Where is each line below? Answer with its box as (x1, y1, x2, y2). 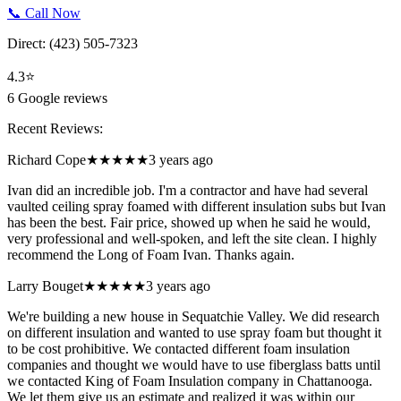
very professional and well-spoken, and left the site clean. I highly (7, 231, 377, 247)
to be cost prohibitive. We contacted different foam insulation (7, 341, 350, 357)
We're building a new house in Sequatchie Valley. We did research (7, 309, 380, 325)
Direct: (7, 36, 49, 52)
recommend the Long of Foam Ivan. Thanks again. (7, 247, 294, 263)
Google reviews (14, 90, 107, 107)
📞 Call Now (7, 5, 81, 21)
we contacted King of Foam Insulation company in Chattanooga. (7, 373, 372, 389)
